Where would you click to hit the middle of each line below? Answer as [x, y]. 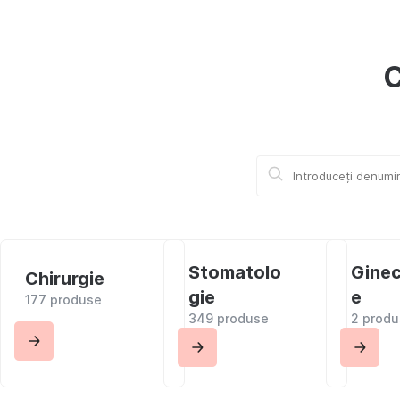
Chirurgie [64, 279]
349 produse [228, 318]
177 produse [63, 300]
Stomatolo [234, 272]
